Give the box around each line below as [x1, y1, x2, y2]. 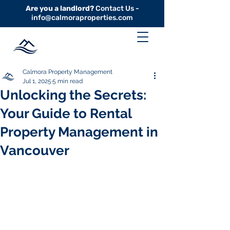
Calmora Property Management [23, 68, 112, 75]
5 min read [52, 78, 83, 85]
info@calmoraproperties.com [31, 13, 133, 22]
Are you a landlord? [25, 4, 94, 13]
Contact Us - [93, 4, 139, 13]
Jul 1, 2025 [23, 78, 51, 85]
